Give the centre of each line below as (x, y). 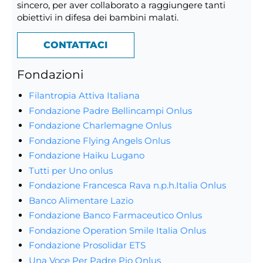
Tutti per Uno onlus (70, 170)
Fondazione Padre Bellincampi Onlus (110, 110)
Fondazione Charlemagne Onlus (100, 126)
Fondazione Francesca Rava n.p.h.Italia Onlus (127, 186)
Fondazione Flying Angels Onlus (99, 140)
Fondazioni (50, 74)
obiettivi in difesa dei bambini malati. (97, 17)
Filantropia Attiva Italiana (84, 96)
